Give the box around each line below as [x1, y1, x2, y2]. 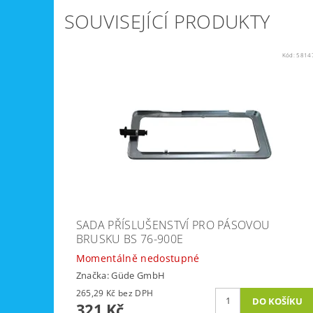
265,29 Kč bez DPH [117, 286, 154, 299]
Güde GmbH [111, 268, 166, 282]
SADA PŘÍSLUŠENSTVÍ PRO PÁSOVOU [75, 217, 270, 233]
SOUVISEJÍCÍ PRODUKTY [64, 8, 270, 35]
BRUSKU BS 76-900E [75, 231, 184, 247]
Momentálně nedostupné [75, 252, 200, 265]
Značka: [75, 268, 112, 282]
